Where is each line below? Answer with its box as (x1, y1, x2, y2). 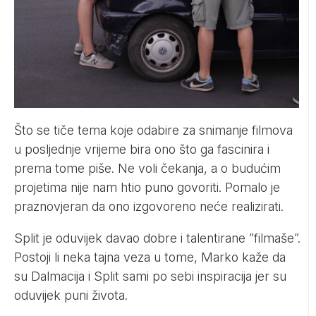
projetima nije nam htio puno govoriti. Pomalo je (14, 179, 280, 195)
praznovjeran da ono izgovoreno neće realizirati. (14, 198, 284, 214)
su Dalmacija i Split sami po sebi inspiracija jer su (14, 268, 286, 284)
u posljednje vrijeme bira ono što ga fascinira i (14, 141, 269, 157)
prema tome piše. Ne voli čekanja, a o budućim (14, 160, 281, 176)
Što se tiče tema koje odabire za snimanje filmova (14, 122, 293, 138)
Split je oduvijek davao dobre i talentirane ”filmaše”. (14, 230, 300, 245)
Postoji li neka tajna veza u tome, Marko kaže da (14, 249, 286, 265)
